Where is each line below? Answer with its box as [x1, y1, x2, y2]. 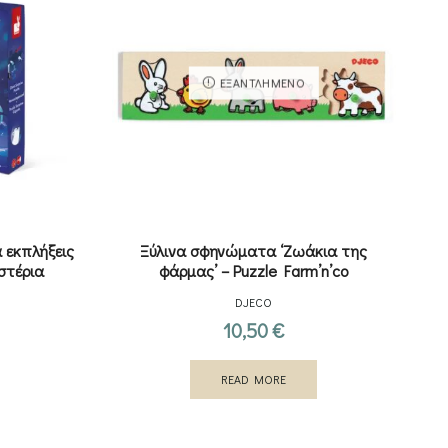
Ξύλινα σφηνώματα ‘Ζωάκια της [140, 239, 368, 261]
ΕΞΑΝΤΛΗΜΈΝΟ [219, 75, 305, 91]
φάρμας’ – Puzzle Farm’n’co [159, 259, 349, 281]
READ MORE [221, 371, 287, 387]
